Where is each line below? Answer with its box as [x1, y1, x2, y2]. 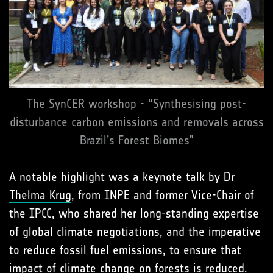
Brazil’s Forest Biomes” [79, 133, 194, 148]
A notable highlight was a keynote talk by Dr [9, 169, 235, 185]
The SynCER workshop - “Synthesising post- [27, 96, 246, 112]
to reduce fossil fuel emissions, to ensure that [9, 243, 241, 258]
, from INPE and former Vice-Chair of [71, 188, 254, 203]
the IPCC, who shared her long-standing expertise [9, 206, 259, 221]
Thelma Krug [9, 188, 71, 203]
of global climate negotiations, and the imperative [9, 224, 261, 239]
